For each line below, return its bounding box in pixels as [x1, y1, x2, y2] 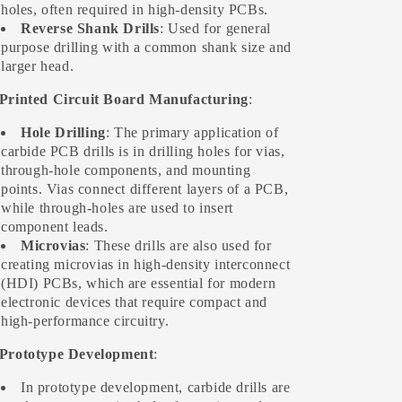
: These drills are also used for [85, 238, 272, 253]
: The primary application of [105, 125, 279, 140]
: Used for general [160, 21, 271, 36]
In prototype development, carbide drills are [21, 380, 291, 395]
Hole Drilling [21, 125, 106, 140]
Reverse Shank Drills [21, 21, 160, 36]
